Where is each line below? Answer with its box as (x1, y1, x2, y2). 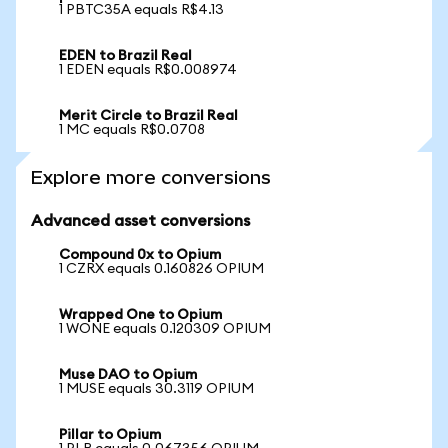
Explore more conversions (31, 167, 271, 188)
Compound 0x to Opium (59, 248, 221, 262)
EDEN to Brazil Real (59, 49, 192, 63)
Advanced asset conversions (31, 213, 250, 229)
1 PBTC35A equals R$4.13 (59, 3, 224, 17)
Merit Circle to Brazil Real (59, 109, 238, 123)
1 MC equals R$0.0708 (59, 123, 205, 137)
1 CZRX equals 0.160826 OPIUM (59, 262, 264, 276)
